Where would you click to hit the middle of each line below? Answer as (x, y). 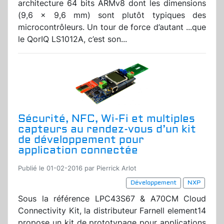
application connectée (78, 150)
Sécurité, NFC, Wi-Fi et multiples (106, 119)
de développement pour (81, 140)
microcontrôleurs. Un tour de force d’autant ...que (112, 27)
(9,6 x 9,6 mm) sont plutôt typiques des (112, 15)
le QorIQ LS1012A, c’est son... (72, 39)
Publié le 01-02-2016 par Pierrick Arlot (77, 168)
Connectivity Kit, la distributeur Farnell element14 (112, 211)
